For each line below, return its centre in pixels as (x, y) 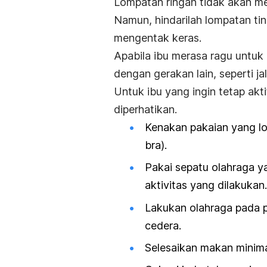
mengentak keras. (158, 38)
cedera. (163, 225)
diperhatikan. (145, 110)
